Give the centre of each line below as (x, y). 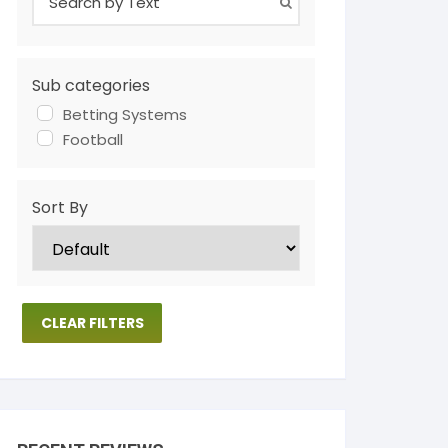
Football (93, 139)
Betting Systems (125, 114)
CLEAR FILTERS (92, 322)
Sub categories (91, 85)
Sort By (60, 207)
